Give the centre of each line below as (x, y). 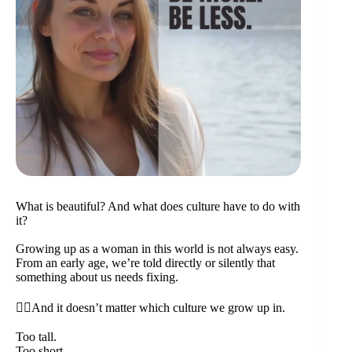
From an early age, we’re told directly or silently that (145, 263)
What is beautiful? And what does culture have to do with (158, 207)
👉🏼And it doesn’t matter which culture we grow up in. (150, 308)
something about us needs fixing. (97, 277)
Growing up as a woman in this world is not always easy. (157, 249)
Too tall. (36, 337)
